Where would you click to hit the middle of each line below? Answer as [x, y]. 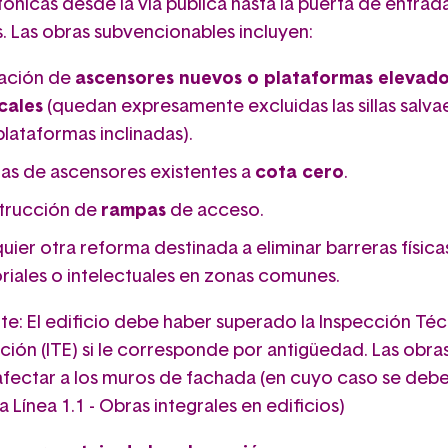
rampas [133, 210]
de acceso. [215, 210]
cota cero [299, 172]
